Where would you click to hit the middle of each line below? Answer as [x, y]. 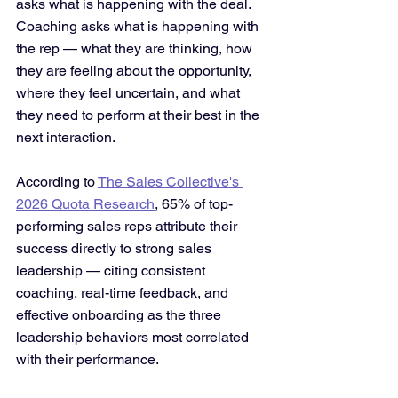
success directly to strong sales [115, 248]
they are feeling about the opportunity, [135, 71]
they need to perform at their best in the [139, 115]
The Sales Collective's [170, 182]
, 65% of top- [194, 204]
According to [57, 182]
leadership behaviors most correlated [134, 337]
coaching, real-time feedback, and [124, 293]
